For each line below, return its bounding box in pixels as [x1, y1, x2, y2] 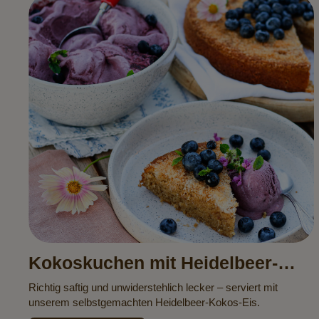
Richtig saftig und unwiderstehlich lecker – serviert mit [28, 281, 278, 294]
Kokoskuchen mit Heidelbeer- [28, 252, 278, 273]
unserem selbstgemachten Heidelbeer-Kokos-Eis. [28, 296, 263, 309]
